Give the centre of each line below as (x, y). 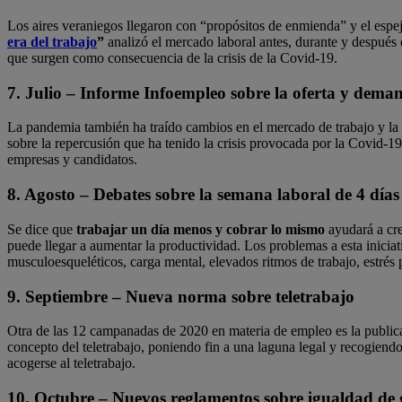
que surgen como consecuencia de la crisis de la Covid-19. (172, 58)
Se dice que (42, 229)
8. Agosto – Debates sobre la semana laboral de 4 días (203, 195)
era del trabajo (52, 42)
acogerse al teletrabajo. (71, 363)
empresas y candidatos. (72, 160)
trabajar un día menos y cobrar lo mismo (201, 229)
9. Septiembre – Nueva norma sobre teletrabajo (181, 296)
